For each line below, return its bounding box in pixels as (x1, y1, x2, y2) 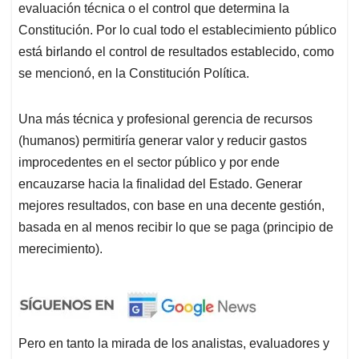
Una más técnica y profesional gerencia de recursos (18, 112, 313, 127)
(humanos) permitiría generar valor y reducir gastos (18, 134, 307, 148)
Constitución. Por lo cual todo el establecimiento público (18, 23, 337, 38)
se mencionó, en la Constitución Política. (18, 67, 249, 81)
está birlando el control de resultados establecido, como (18, 45, 334, 59)
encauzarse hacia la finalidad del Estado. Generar (18, 177, 302, 192)
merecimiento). (18, 242, 103, 256)
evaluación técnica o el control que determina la (18, 2, 289, 16)
